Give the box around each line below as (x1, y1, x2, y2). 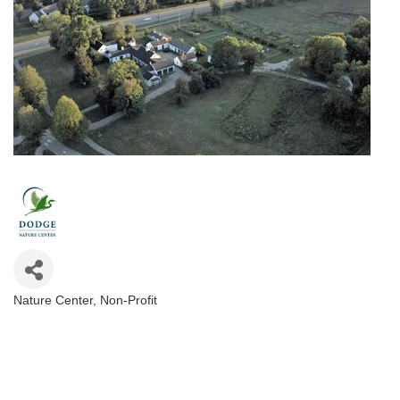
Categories (12, 303, 117, 329)
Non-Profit (100, 293, 157, 307)
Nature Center (13, 293, 93, 307)
